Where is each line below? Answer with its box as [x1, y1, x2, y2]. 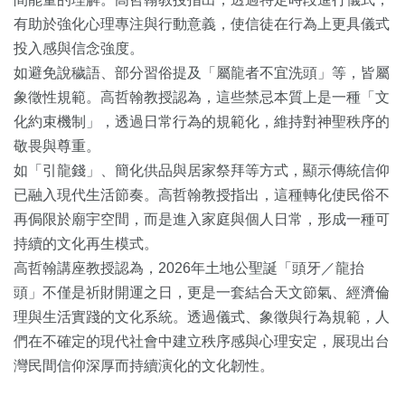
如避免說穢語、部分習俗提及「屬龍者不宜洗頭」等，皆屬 [14, 64, 390, 80]
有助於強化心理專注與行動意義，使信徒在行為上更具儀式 [14, 15, 390, 32]
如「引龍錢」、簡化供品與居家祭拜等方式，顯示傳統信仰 [14, 162, 390, 178]
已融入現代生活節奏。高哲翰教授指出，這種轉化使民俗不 [14, 186, 390, 202]
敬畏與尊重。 [14, 137, 100, 154]
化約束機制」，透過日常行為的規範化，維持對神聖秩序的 [14, 113, 390, 129]
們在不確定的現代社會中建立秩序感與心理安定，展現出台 [14, 333, 390, 349]
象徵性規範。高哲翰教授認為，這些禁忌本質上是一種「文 [14, 89, 390, 105]
